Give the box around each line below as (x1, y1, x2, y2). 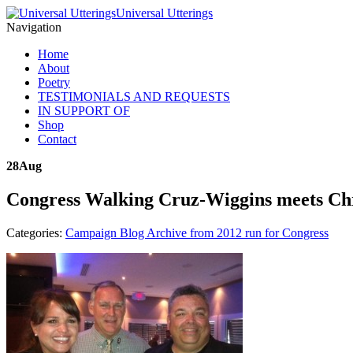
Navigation (6, 20, 61, 34)
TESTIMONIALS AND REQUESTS (38, 90, 230, 103)
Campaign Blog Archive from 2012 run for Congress (65, 225, 329, 240)
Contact (38, 132, 76, 146)
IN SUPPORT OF (38, 104, 130, 117)
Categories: (6, 225, 65, 240)
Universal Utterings (116, 6, 213, 20)
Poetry (38, 76, 70, 89)
